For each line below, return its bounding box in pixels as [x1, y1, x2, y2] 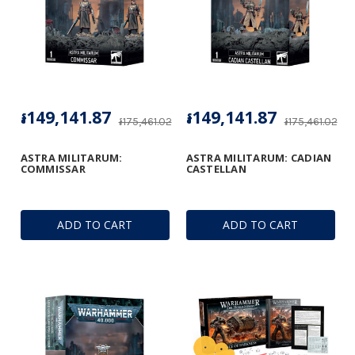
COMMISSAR [20, 162, 86, 177]
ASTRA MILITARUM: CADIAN [185, 151, 332, 166]
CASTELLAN [185, 162, 246, 177]
